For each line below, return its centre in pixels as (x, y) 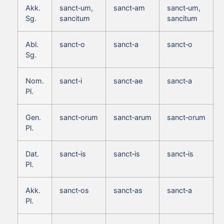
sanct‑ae (128, 80)
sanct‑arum (132, 117)
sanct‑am (129, 7)
